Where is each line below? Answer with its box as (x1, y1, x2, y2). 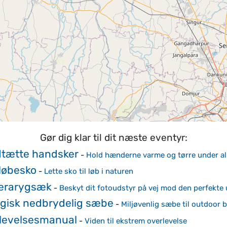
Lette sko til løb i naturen (44, 167, 133, 176)
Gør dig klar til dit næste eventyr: (40, 132, 187, 144)
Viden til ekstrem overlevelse (85, 216, 187, 225)
